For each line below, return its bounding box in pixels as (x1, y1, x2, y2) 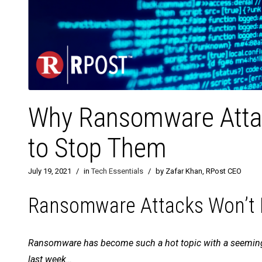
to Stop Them (28, 132, 167, 164)
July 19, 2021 (28, 167, 71, 176)
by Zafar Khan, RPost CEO (156, 167, 242, 176)
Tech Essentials (91, 167, 143, 176)
